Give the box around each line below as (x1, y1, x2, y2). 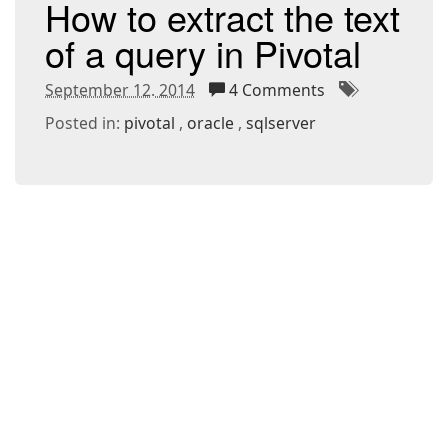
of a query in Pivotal (45, 26, 361, 78)
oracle (187, 111, 234, 134)
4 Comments (225, 78, 329, 101)
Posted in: (45, 111, 124, 134)
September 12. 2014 (45, 78, 195, 101)
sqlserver (246, 111, 316, 134)
